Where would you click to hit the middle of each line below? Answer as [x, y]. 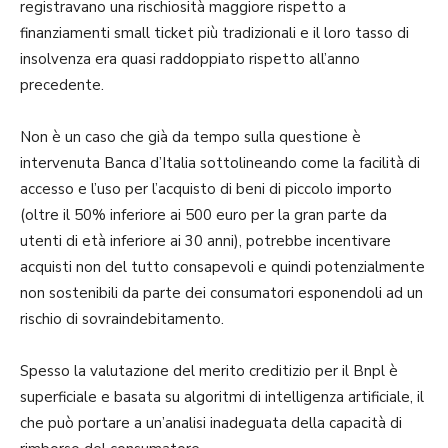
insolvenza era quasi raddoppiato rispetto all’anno [190, 58]
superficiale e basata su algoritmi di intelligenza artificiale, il [222, 396]
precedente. [62, 84]
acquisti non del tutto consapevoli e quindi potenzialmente [222, 266]
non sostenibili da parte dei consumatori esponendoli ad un [221, 292]
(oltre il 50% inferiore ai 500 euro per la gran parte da [203, 214]
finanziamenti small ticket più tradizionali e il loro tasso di [214, 32]
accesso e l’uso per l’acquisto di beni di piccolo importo [206, 188]
